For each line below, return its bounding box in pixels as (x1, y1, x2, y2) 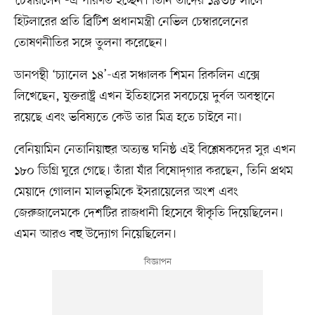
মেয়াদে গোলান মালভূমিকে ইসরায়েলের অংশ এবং (13, 183, 238, 200)
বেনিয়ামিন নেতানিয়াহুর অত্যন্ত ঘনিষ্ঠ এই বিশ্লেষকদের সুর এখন (13, 141, 296, 158)
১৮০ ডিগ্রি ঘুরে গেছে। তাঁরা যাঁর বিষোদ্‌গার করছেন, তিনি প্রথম (13, 162, 293, 179)
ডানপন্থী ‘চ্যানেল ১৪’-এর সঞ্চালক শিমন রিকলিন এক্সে (13, 66, 259, 84)
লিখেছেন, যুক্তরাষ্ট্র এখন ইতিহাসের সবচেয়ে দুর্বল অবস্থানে (13, 87, 275, 105)
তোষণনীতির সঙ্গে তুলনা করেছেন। (13, 34, 167, 51)
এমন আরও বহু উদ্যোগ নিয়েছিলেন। (13, 225, 176, 243)
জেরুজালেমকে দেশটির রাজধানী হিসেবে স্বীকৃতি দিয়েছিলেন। (13, 204, 283, 221)
